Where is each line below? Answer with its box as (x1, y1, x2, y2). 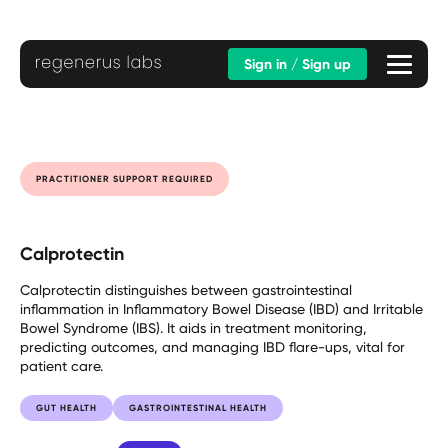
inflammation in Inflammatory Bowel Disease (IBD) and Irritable (20, 299, 423, 317)
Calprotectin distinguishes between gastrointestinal (20, 280, 352, 298)
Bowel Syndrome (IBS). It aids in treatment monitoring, (20, 318, 367, 336)
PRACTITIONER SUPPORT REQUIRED (36, 172, 213, 184)
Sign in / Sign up (244, 54, 351, 73)
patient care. (20, 356, 103, 374)
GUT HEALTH (36, 401, 97, 413)
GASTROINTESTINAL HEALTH (129, 401, 267, 413)
